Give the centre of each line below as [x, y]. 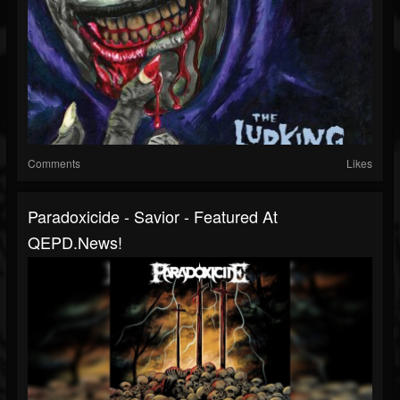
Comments [54, 162]
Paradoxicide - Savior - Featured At [153, 216]
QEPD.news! [75, 242]
